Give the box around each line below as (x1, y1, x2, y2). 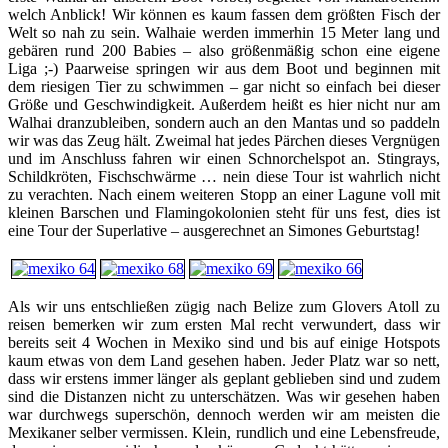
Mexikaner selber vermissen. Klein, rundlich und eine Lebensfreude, (8, 424, 440, 442)
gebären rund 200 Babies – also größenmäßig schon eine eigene (8, 42, 440, 60)
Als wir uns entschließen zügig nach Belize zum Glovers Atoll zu (8, 298, 440, 316)
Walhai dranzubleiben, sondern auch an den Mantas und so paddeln (8, 114, 440, 132)
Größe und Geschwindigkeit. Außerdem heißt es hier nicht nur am (8, 96, 440, 114)
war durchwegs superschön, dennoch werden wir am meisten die (8, 406, 440, 424)
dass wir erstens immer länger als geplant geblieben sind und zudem (8, 370, 440, 388)
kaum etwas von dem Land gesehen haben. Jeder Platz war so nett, (8, 352, 440, 370)
